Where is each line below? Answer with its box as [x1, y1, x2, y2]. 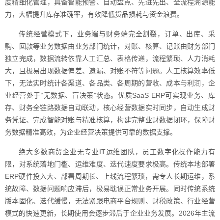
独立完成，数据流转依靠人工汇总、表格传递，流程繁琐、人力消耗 [5, 55, 215, 62]
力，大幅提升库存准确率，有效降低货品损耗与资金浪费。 [5, 10, 184, 18]
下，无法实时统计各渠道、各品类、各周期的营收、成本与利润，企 [5, 79, 215, 87]
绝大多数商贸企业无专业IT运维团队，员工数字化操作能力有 [19, 148, 215, 156]
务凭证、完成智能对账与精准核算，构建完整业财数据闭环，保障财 [5, 116, 215, 124]
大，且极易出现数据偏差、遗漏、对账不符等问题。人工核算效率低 [5, 67, 215, 75]
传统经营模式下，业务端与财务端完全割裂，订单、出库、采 [19, 30, 215, 38]
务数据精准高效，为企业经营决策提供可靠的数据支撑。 [5, 128, 177, 136]
